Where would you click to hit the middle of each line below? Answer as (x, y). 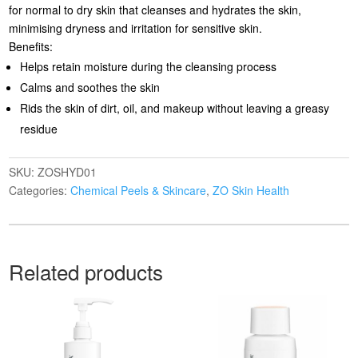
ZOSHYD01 (68, 171)
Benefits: (31, 46)
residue (39, 128)
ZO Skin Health (251, 190)
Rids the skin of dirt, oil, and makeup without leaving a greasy (175, 107)
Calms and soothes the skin (90, 87)
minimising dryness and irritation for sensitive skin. (136, 28)
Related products (86, 271)
